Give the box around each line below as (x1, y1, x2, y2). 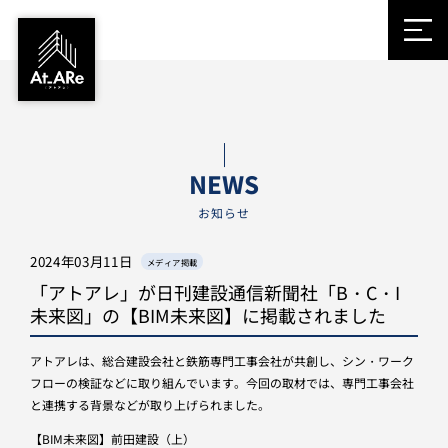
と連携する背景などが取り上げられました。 (29, 395, 270, 413)
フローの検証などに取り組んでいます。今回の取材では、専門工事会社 (29, 373, 414, 391)
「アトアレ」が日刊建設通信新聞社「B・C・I (29, 279, 400, 306)
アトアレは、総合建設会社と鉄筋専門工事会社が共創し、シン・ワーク (29, 351, 414, 369)
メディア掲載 (146, 255, 198, 268)
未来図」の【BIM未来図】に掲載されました (29, 302, 386, 329)
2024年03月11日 (29, 251, 133, 272)
